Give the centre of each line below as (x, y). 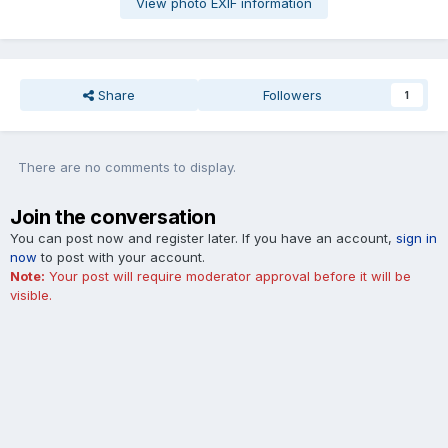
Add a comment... (100, 375)
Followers (293, 95)
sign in (416, 238)
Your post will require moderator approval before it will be (228, 276)
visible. (31, 295)
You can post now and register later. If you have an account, (203, 238)
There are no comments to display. (127, 167)
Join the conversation (113, 217)
